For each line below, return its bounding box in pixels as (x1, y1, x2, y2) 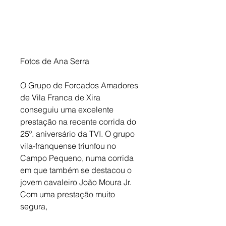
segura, (20, 201, 47, 212)
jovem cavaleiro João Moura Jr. (20, 177, 133, 188)
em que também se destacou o (20, 165, 134, 176)
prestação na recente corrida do (20, 117, 138, 127)
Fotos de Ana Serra (20, 56, 89, 67)
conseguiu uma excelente (20, 104, 116, 115)
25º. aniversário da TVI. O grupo (20, 129, 137, 139)
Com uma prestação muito (20, 189, 117, 200)
